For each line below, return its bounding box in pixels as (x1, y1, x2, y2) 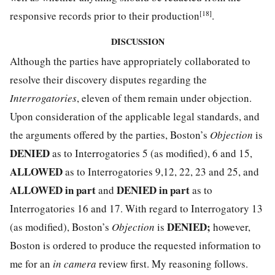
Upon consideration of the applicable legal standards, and (10, 109, 260, 123)
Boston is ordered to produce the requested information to (10, 238, 261, 252)
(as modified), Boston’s (10, 219, 112, 234)
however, (213, 219, 250, 234)
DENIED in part (117, 182, 190, 198)
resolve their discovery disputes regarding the (10, 72, 207, 87)
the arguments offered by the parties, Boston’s (10, 127, 210, 142)
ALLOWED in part (10, 182, 98, 198)
